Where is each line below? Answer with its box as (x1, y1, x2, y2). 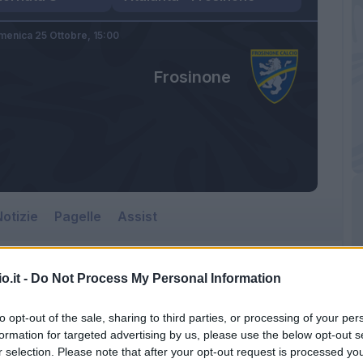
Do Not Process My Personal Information (31, 271, 281, 285)
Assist (117, 207, 157, 224)
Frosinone (153, 66, 231, 87)
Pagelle (54, 207, 101, 224)
